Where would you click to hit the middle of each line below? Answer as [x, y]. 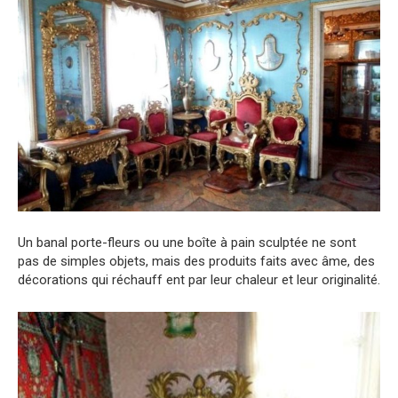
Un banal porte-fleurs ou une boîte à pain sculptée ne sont [187, 243]
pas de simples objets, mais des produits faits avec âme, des [196, 262]
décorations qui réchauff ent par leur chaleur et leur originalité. [199, 280]
